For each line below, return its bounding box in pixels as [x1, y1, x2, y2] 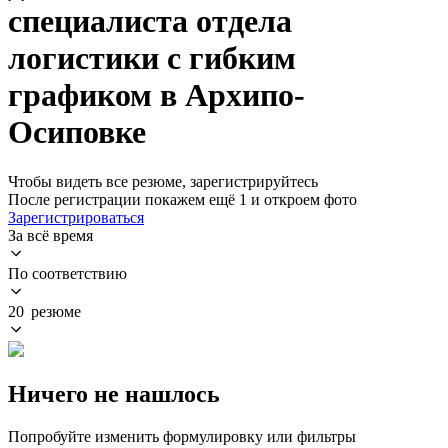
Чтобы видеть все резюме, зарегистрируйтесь [8, 172, 318, 190]
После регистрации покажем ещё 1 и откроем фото [8, 190, 357, 208]
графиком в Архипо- [8, 77, 305, 114]
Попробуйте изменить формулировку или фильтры [8, 427, 356, 445]
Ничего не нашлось [8, 380, 220, 407]
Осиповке [8, 114, 146, 151]
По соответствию [8, 264, 127, 282]
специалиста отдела [8, 3, 292, 40]
